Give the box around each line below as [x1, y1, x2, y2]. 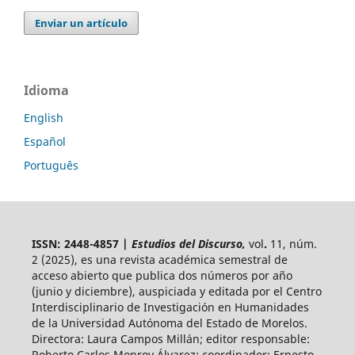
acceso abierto [31, 267, 112, 283]
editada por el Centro [208, 283, 322, 299]
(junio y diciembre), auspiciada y [31, 283, 208, 299]
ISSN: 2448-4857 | [31, 235, 132, 251]
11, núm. [266, 235, 317, 251]
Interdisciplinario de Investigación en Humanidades [31, 299, 309, 315]
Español [24, 133, 66, 149]
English [24, 109, 63, 125]
